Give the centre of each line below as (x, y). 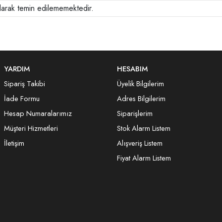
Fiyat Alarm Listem (144, 158)
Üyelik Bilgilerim (140, 83)
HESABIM (132, 69)
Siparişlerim (135, 113)
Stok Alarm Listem (144, 128)
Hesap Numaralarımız (38, 113)
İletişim (14, 143)
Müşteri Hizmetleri (31, 128)
